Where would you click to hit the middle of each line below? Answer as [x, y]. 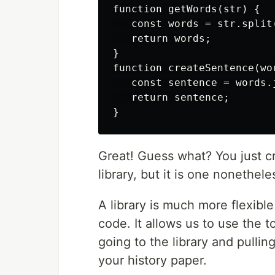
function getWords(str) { [187, 9]
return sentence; [171, 98]
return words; [162, 39]
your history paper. [153, 261]
